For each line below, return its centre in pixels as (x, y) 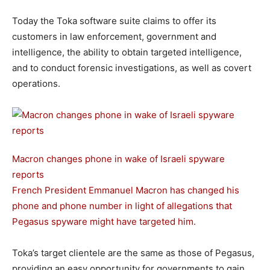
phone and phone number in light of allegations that (122, 206)
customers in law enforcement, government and (114, 36)
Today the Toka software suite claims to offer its (114, 21)
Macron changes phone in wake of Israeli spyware (118, 159)
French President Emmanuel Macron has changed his (126, 190)
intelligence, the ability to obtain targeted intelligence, (127, 52)
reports (28, 174)
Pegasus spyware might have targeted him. (104, 221)
